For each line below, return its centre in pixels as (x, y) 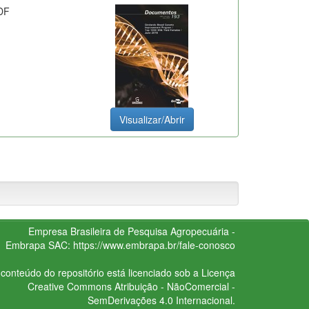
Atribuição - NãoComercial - (173, 286)
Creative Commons (69, 286)
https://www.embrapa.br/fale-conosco (154, 245)
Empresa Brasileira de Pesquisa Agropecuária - (131, 231)
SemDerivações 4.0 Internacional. (161, 300)
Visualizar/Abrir (152, 119)
